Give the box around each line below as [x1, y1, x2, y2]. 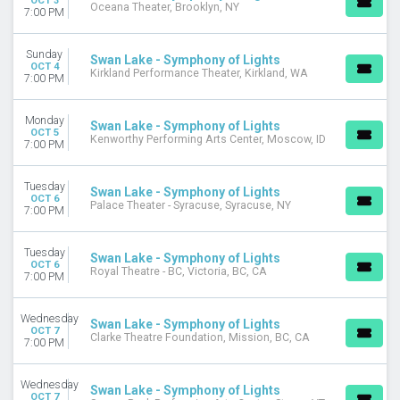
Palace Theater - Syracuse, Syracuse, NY [90, 199, 291, 212]
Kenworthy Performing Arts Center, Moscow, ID [90, 133, 326, 146]
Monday [24, 113, 64, 127]
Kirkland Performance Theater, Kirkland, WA [90, 67, 308, 80]
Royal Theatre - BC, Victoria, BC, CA [90, 265, 267, 279]
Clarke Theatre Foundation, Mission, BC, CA [90, 331, 310, 345]
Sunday [26, 47, 62, 61]
